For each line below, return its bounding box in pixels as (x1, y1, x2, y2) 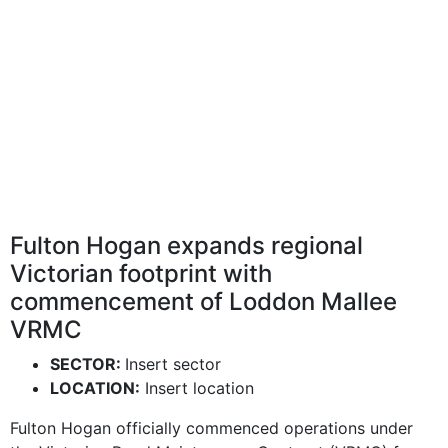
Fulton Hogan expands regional (10, 231, 363, 260)
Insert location (140, 378, 254, 398)
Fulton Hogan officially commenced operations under (10, 418, 413, 438)
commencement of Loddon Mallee (10, 287, 397, 316)
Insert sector (125, 354, 221, 374)
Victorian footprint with (10, 259, 272, 288)
